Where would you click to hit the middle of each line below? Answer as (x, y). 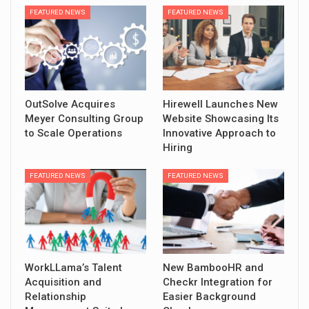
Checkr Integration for (218, 282)
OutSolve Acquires (70, 104)
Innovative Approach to (219, 133)
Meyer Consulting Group (84, 118)
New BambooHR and (213, 268)
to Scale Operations (73, 133)
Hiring (178, 147)
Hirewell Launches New (220, 104)
